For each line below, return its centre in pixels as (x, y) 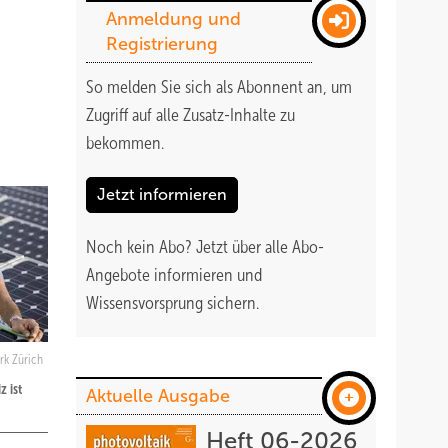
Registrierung (162, 44)
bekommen (123, 143)
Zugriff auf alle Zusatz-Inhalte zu (190, 115)
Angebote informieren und (174, 275)
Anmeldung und (173, 19)
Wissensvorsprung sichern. (172, 303)
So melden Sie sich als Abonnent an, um (219, 87)
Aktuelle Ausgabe (158, 396)
